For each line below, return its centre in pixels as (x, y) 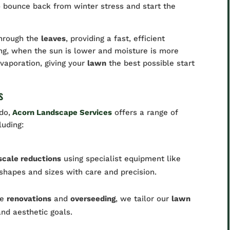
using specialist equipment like (121, 159)
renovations (29, 199)
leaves (54, 39)
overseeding (93, 199)
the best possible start (151, 63)
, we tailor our (144, 199)
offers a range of (145, 112)
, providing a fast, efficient (116, 39)
